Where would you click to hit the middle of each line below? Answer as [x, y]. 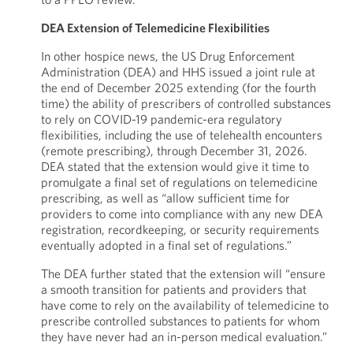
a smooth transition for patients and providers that [173, 289]
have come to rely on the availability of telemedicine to [184, 305]
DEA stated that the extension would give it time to [175, 166]
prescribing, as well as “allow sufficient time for [165, 198]
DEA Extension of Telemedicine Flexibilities [155, 28]
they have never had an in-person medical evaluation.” [184, 336]
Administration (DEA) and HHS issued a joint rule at [178, 72]
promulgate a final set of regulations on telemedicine [179, 182]
